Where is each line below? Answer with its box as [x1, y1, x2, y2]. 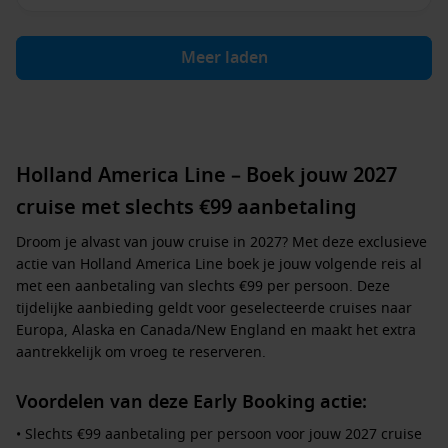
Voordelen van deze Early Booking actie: [16, 389, 367, 415]
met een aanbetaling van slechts [16, 276, 239, 297]
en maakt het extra [286, 320, 416, 341]
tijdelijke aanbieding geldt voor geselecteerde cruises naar [16, 298, 412, 319]
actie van [16, 254, 80, 275]
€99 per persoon [239, 276, 349, 297]
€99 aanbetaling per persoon [77, 424, 272, 445]
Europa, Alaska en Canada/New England [16, 320, 286, 341]
